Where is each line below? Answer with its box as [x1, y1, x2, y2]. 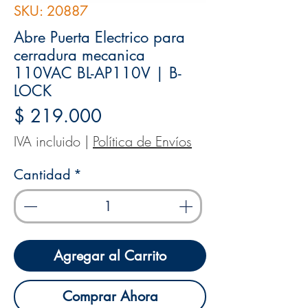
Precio [101, 104, 148, 127]
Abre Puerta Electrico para [14, 27, 185, 47]
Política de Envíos [93, 132, 192, 151]
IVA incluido [14, 132, 80, 151]
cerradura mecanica [14, 45, 145, 65]
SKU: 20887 [14, 2, 88, 20]
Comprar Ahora [62, 287, 158, 305]
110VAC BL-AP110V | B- [14, 63, 181, 82]
